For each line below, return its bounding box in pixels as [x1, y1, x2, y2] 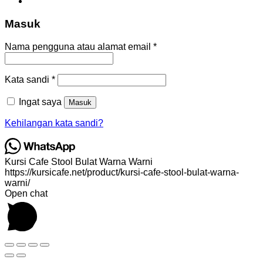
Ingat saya [19, 96, 62, 107]
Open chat [5, 188, 48, 198]
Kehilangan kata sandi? [5, 117, 103, 128]
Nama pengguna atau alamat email [5, 41, 153, 52]
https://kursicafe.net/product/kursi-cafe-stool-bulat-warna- [5, 167, 239, 177]
